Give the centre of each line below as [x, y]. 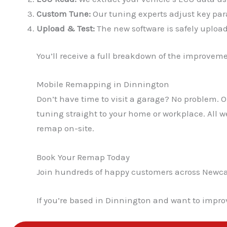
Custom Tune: [64, 13]
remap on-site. [65, 128]
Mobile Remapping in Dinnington [103, 84]
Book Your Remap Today [83, 157]
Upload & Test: [66, 28]
